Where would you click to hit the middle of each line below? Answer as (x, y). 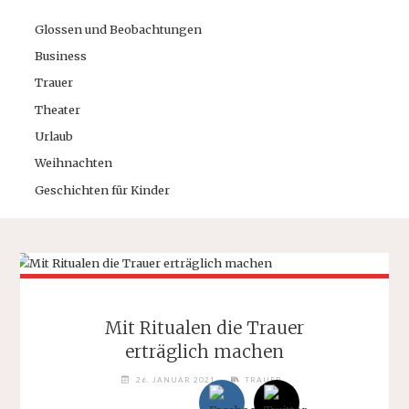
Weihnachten (74, 163)
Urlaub (54, 136)
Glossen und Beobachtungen (119, 29)
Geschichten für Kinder (103, 189)
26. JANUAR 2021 (175, 380)
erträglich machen (204, 351)
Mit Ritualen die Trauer (204, 327)
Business (61, 55)
